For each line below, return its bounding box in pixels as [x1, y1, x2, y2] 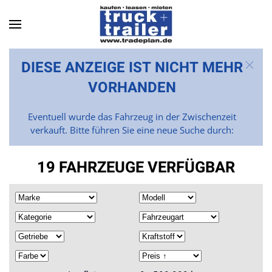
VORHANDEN [87, 77, 176, 98]
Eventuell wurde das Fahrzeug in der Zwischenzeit [27, 110, 236, 123]
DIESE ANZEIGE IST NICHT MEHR [21, 57, 243, 78]
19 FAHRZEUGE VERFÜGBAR [37, 156, 235, 179]
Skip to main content [27, 28, 122, 41]
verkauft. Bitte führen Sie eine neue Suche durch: [30, 124, 234, 136]
